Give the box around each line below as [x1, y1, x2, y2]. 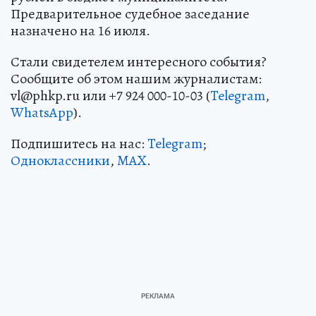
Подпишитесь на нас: [11, 133, 147, 153]
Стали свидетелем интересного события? [11, 51, 267, 71]
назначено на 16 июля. [11, 20, 150, 40]
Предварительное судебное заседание [11, 4, 250, 23]
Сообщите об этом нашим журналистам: [11, 68, 262, 88]
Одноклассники [11, 150, 110, 170]
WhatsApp [11, 102, 73, 122]
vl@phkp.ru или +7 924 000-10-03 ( [11, 85, 210, 105]
